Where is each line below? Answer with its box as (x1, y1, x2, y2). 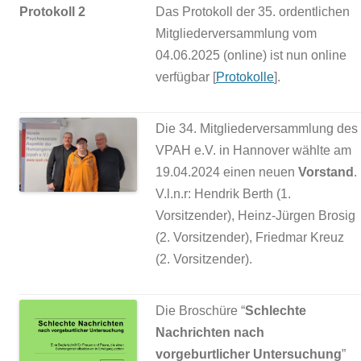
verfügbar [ (156, 70, 216, 85)
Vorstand (298, 165, 354, 180)
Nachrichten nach (156, 326, 264, 340)
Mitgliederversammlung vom (156, 27, 317, 41)
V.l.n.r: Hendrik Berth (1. (156, 187, 291, 201)
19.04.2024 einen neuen (156, 165, 298, 180)
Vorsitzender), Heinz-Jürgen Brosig (156, 209, 355, 223)
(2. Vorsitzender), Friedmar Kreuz (156, 230, 344, 245)
